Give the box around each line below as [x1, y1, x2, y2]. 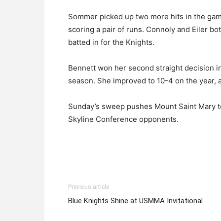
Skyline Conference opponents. [68, 114, 179, 124]
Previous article [68, 184, 109, 190]
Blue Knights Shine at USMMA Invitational [68, 196, 203, 205]
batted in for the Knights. [68, 37, 154, 47]
